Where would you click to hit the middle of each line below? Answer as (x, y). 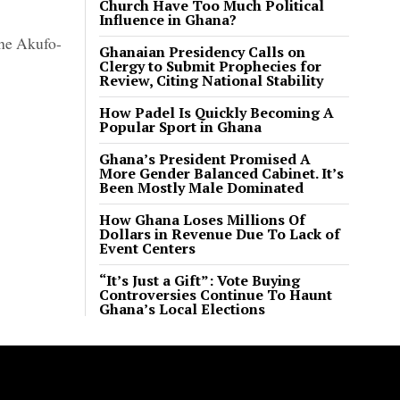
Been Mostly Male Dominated (201, 188)
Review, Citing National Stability (211, 81)
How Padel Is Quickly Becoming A (217, 113)
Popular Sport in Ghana (180, 127)
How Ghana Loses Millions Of (202, 220)
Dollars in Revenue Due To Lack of (220, 234)
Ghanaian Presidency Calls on (202, 52)
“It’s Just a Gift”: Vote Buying (200, 281)
